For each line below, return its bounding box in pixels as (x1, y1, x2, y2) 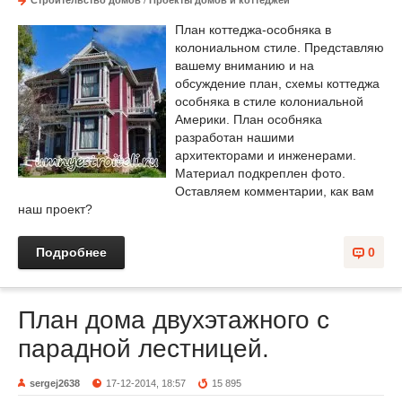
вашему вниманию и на (175, 57, 314, 73)
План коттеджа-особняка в (175, 22, 331, 37)
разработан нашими (175, 129, 294, 144)
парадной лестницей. (18, 334, 269, 363)
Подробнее (36, 244, 107, 259)
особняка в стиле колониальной (175, 93, 363, 109)
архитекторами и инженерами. (175, 147, 356, 162)
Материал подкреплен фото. (175, 165, 345, 180)
